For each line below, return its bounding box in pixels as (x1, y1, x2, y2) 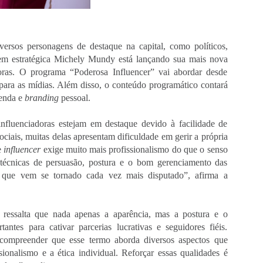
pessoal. (58, 92, 90, 103)
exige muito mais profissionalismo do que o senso (43, 144, 228, 154)
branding (24, 92, 59, 103)
